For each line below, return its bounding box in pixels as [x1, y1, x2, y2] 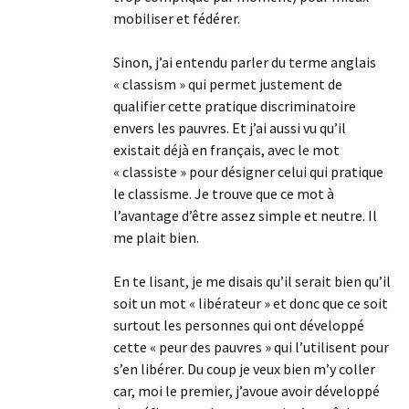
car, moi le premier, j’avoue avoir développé [113, 382, 380, 401]
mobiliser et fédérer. [113, 9, 240, 28]
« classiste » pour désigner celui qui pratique [113, 163, 383, 182]
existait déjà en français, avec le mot [113, 141, 340, 160]
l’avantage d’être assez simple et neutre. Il [113, 206, 377, 225]
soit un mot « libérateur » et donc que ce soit [113, 294, 388, 313]
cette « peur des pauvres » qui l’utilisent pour [113, 338, 389, 357]
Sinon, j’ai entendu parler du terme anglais [113, 53, 376, 72]
